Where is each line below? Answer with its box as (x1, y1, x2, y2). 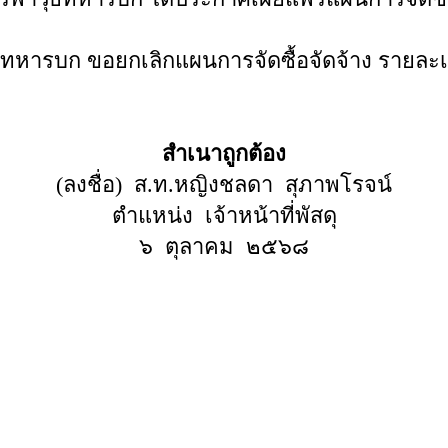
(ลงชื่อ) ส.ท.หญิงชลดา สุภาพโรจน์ (56, 172, 392, 197)
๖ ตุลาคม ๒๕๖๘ (139, 234, 309, 259)
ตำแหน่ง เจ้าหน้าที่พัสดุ (111, 203, 337, 228)
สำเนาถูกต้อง (162, 141, 286, 166)
